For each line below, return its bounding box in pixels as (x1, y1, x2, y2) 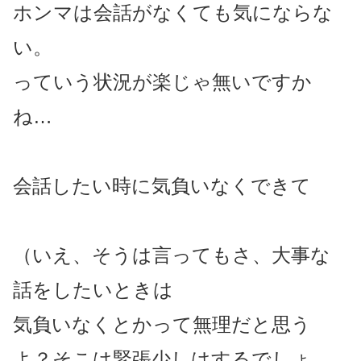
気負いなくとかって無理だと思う (13, 313, 311, 335)
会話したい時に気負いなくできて (13, 174, 311, 197)
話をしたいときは (13, 278, 173, 301)
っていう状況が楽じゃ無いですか (13, 70, 312, 93)
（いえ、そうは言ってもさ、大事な (13, 243, 330, 266)
